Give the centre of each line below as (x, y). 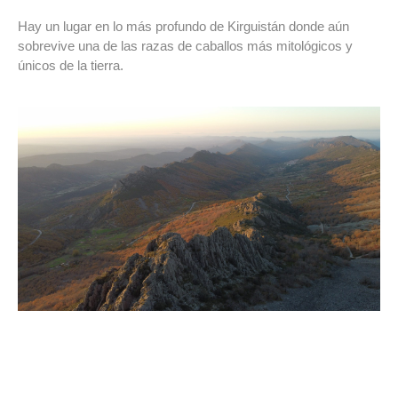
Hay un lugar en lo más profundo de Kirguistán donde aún (183, 27)
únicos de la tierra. (71, 66)
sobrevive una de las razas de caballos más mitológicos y (185, 46)
